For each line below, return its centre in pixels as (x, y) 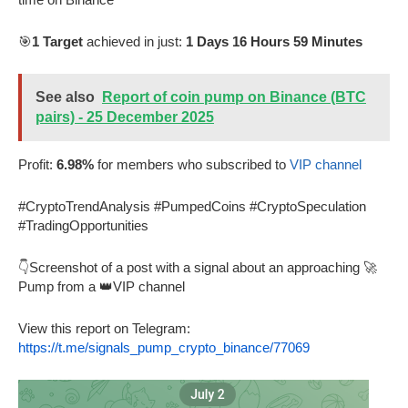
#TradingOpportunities (83, 225)
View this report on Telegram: (104, 328)
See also (65, 97)
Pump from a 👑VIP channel (102, 286)
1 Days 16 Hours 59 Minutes (274, 41)
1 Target (57, 41)
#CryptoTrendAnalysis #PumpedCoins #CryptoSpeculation (192, 206)
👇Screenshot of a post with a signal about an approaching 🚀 (198, 267)
